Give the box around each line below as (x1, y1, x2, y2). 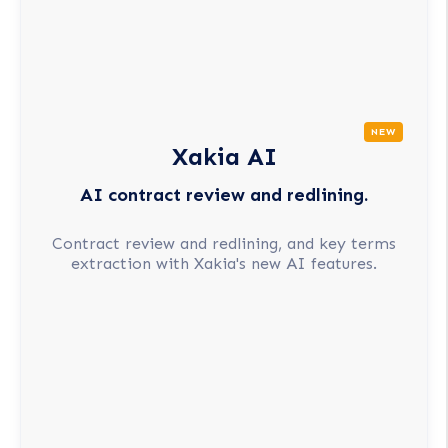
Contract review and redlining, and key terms (52, 234, 396, 254)
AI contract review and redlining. (80, 183, 368, 206)
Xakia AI (171, 141, 277, 171)
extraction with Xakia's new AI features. (71, 254, 377, 274)
